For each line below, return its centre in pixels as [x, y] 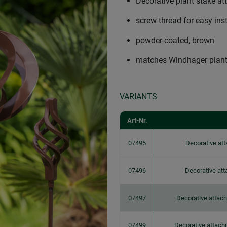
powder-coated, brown [175, 40]
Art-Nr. [137, 120]
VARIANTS [138, 97]
